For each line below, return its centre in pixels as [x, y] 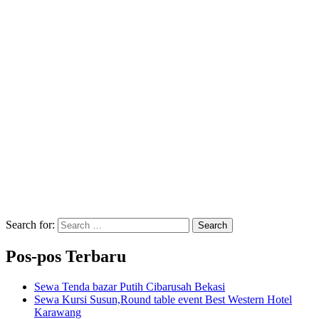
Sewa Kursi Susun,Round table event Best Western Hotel [163, 300]
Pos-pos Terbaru [66, 257]
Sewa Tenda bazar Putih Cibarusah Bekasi [130, 287]
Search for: [30, 225]
